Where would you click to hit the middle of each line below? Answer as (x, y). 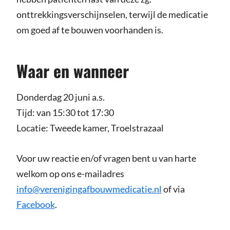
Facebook (35, 205)
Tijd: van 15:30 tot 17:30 (65, 113)
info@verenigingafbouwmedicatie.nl (89, 189)
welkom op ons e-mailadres (70, 174)
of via (173, 189)
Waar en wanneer (72, 70)
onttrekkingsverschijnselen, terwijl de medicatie (112, 15)
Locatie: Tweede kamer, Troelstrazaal (90, 128)
